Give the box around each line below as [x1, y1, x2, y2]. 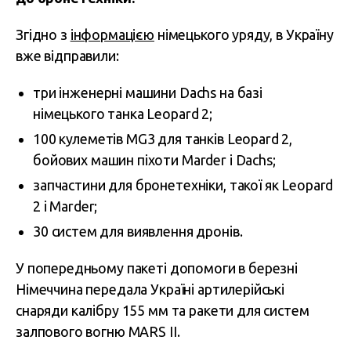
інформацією [70, 27, 155, 42]
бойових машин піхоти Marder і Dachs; [33, 152, 276, 168]
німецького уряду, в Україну [154, 27, 334, 42]
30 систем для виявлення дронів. [33, 223, 243, 239]
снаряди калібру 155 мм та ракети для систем [16, 302, 309, 318]
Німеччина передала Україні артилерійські [16, 281, 284, 297]
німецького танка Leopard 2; [33, 106, 212, 121]
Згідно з [16, 27, 71, 42]
